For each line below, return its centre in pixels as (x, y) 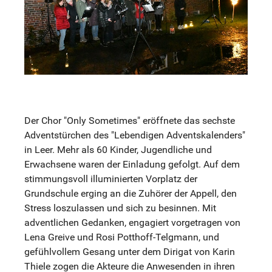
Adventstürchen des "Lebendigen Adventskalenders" (135, 135)
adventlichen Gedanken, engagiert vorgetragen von (132, 222)
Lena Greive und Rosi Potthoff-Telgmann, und (122, 237)
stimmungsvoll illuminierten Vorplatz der (111, 178)
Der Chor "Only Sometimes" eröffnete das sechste (130, 120)
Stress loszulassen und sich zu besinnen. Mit (120, 208)
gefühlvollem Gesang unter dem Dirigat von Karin (130, 251)
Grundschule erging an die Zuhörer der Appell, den (131, 193)
